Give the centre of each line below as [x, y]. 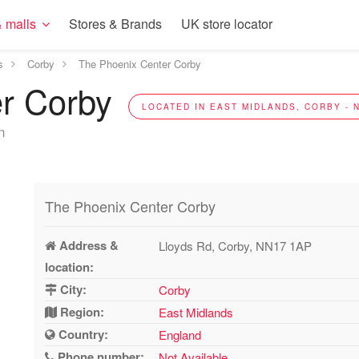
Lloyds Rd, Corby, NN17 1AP [236, 246]
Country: [82, 334]
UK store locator [227, 24]
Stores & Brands [115, 24]
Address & [88, 245]
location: [70, 267]
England [180, 335]
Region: [81, 312]
